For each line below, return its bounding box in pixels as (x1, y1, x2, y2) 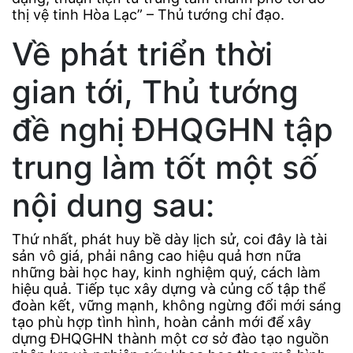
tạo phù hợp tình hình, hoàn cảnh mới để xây (12, 314, 311, 331)
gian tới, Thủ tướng (12, 72, 299, 112)
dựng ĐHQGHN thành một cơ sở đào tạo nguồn (12, 330, 329, 347)
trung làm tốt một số (12, 148, 318, 188)
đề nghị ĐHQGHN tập (12, 110, 333, 150)
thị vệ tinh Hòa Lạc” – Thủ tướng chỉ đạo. (12, 6, 284, 24)
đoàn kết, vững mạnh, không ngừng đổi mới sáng (12, 297, 341, 314)
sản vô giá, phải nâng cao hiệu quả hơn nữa (12, 247, 301, 265)
